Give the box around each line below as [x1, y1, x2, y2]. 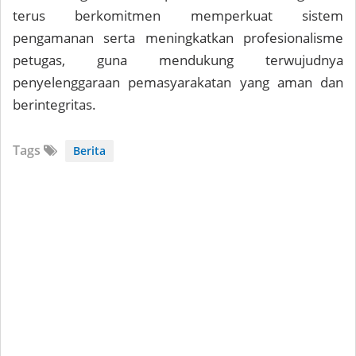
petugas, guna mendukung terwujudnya [13, 51, 343, 69]
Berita [73, 143, 106, 158]
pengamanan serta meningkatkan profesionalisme [13, 29, 343, 47]
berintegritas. [13, 95, 99, 114]
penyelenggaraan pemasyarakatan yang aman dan [13, 73, 343, 91]
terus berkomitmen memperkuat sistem [13, 6, 343, 25]
